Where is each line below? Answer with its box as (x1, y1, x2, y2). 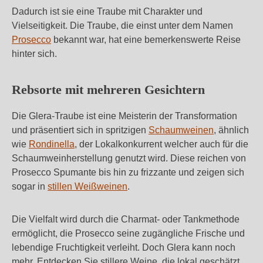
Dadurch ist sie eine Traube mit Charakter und (12, 6, 203, 16)
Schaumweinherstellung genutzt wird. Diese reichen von (12, 153, 246, 163)
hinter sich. (12, 49, 57, 59)
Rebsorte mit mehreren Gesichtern (12, 83, 205, 97)
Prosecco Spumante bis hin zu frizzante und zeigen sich (12, 167, 244, 177)
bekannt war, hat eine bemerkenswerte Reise (51, 35, 241, 45)
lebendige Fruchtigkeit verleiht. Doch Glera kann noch (12, 242, 235, 252)
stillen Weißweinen (48, 181, 127, 191)
